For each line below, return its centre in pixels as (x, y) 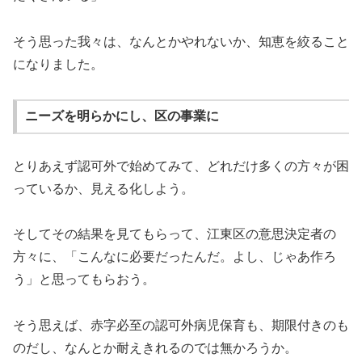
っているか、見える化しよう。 (103, 188)
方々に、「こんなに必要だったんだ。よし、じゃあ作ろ (175, 257)
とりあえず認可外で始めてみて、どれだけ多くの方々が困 (181, 166)
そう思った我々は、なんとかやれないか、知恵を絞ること (181, 41)
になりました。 (58, 64)
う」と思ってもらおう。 (84, 280)
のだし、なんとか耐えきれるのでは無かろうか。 (155, 348)
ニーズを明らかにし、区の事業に (122, 116)
